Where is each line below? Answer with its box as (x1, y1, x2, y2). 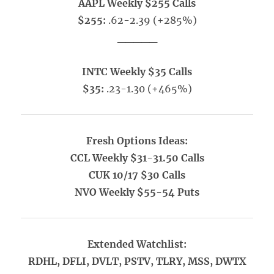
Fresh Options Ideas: (86, 135, 188, 147)
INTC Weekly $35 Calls (82, 65, 192, 78)
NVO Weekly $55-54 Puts (75, 186, 199, 198)
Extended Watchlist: (87, 238, 187, 250)
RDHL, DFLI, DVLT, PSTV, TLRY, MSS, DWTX (28, 255, 246, 267)
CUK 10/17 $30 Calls (89, 169, 185, 181)
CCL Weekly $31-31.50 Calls (70, 152, 204, 164)
